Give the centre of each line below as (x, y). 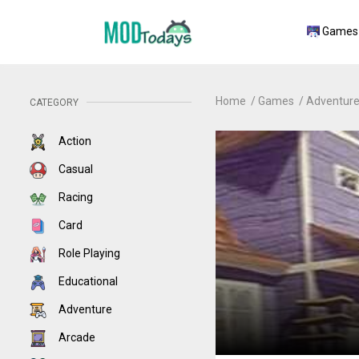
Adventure (84, 309)
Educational (87, 281)
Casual (75, 169)
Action (74, 141)
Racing (75, 197)
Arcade (76, 337)
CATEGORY (54, 103)
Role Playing (88, 253)
